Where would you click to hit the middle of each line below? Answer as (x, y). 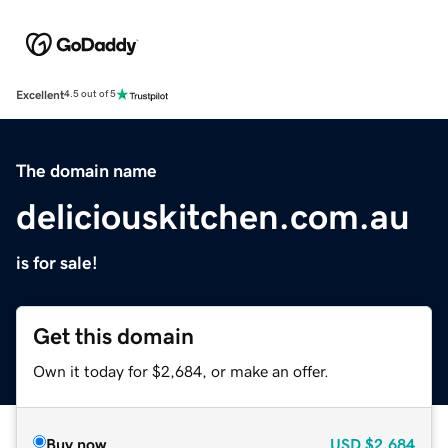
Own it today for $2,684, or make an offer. (181, 370)
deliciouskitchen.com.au (213, 216)
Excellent (40, 94)
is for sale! (57, 262)
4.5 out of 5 (90, 94)
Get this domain (113, 336)
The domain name (86, 170)
